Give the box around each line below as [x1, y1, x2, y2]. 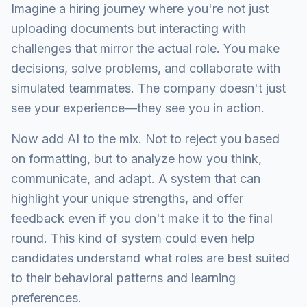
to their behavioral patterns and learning [11, 271, 236, 285]
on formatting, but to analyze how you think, [11, 151, 262, 166]
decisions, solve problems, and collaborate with [11, 61, 280, 75]
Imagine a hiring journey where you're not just [11, 1, 269, 16]
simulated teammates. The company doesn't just [11, 81, 286, 95]
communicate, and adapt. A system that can [11, 171, 260, 186]
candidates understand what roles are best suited [11, 251, 290, 265]
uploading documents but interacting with [11, 21, 246, 36]
